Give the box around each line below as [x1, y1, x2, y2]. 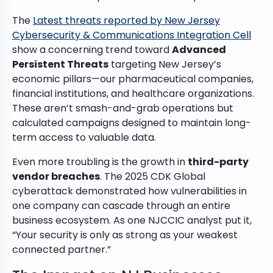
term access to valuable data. [12, 130, 156, 145]
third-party [188, 155, 249, 169]
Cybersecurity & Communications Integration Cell [12, 28, 251, 43]
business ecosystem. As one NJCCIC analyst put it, [12, 213, 252, 228]
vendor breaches [12, 169, 100, 184]
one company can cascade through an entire [12, 199, 230, 213]
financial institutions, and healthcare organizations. [12, 87, 254, 101]
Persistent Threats [12, 57, 108, 72]
